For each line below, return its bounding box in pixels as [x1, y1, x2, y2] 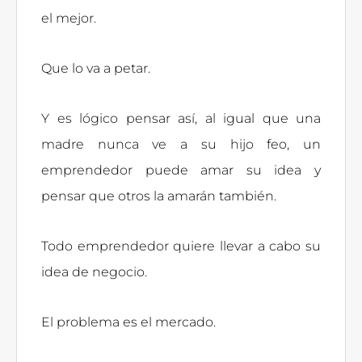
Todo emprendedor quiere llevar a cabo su [41, 238, 321, 254]
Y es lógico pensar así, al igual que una [41, 110, 321, 126]
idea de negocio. [41, 263, 150, 280]
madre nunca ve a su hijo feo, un [41, 136, 321, 152]
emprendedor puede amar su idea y [41, 162, 321, 178]
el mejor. [41, 10, 99, 26]
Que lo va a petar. [41, 60, 154, 76]
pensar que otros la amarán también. [41, 187, 280, 204]
